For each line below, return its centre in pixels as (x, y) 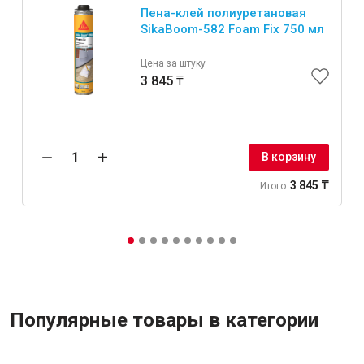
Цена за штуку (173, 64)
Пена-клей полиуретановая (223, 13)
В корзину (289, 157)
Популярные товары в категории (164, 321)
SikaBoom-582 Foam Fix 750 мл (232, 30)
